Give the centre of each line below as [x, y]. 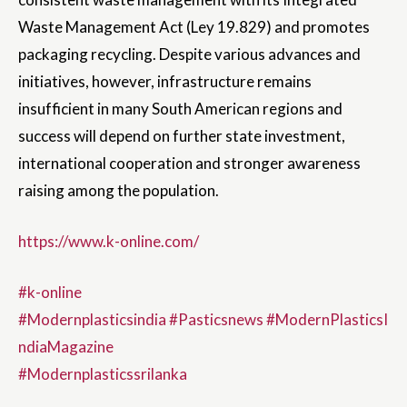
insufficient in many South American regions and [180, 109]
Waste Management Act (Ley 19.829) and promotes [194, 27]
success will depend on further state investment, [182, 136]
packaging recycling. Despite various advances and [189, 55]
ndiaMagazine [66, 347]
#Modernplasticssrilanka [103, 374]
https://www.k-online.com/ [109, 242]
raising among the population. [119, 191]
